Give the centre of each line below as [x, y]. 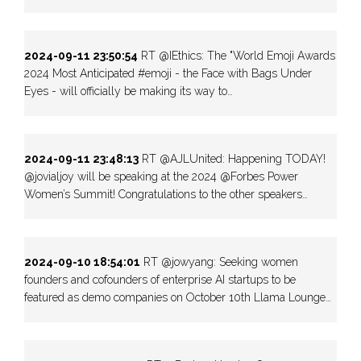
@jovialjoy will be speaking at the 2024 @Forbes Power [161, 176]
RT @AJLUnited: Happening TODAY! [232, 158]
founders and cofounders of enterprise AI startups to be [160, 279]
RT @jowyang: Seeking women [219, 261]
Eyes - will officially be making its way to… [129, 91]
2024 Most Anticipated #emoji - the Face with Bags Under [168, 73]
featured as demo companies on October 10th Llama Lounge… [178, 297]
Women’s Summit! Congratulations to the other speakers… [166, 194]
